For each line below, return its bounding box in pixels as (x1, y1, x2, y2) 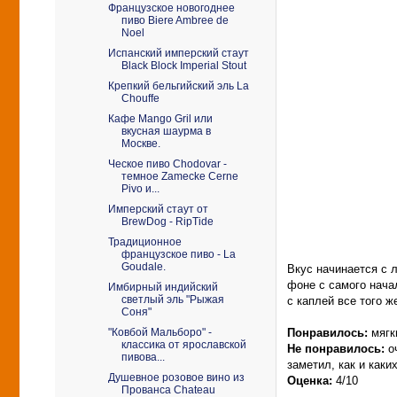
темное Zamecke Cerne (121, 170, 238, 183)
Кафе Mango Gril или (107, 113, 213, 125)
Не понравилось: (287, 341, 385, 355)
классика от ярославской (121, 339, 246, 351)
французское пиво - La (121, 248, 236, 261)
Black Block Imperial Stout (121, 59, 246, 72)
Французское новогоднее (107, 2, 235, 14)
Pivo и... (121, 183, 160, 195)
